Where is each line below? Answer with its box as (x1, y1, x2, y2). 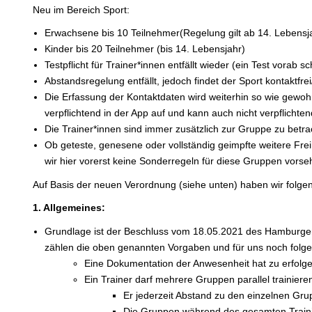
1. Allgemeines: (33, 202, 106, 214)
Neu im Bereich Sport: (33, 3, 130, 15)
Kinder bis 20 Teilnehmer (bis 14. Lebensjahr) (44, 43, 245, 55)
